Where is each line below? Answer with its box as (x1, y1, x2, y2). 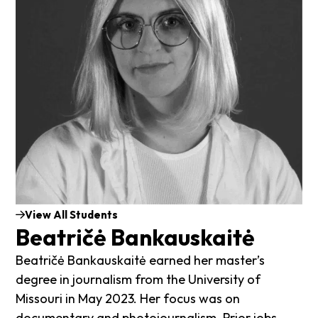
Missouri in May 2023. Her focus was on (16, 290, 241, 307)
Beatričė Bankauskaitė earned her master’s (16, 252, 265, 269)
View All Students (25, 207, 119, 221)
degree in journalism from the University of (16, 271, 261, 288)
